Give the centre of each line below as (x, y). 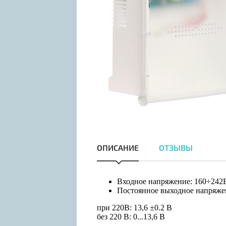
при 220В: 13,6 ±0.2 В (134, 208)
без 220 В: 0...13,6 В (131, 217)
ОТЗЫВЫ (176, 149)
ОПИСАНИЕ (118, 149)
